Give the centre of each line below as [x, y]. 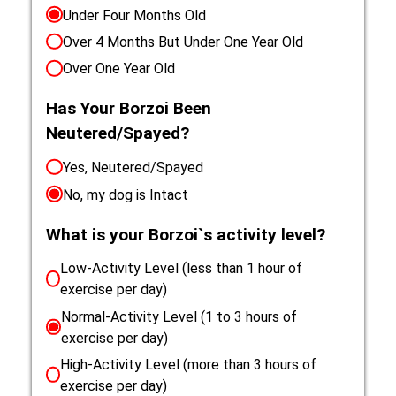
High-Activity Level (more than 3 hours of [188, 365]
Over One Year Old [118, 69]
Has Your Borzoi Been [129, 109]
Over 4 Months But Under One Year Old [183, 42]
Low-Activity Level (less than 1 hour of [182, 269]
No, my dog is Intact [125, 194]
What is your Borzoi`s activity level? [186, 234]
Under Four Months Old [134, 15]
